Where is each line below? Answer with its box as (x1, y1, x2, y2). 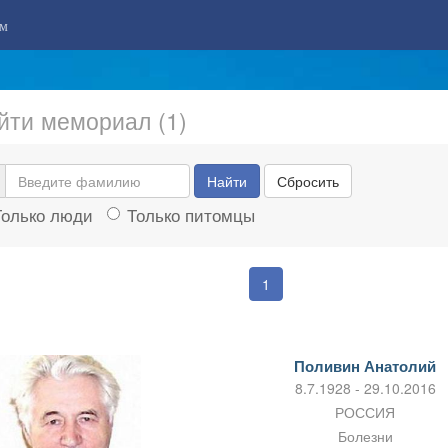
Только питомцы (126, 202, 255, 228)
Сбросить (276, 171, 339, 191)
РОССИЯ (335, 402, 396, 423)
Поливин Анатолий (294, 355, 437, 378)
